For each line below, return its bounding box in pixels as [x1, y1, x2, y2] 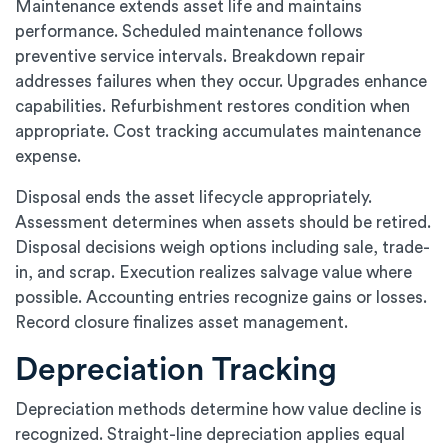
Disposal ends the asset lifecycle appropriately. [15, 189, 372, 207]
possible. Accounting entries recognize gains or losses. [15, 289, 427, 307]
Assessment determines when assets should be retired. [15, 214, 431, 232]
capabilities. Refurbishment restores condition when [15, 98, 410, 116]
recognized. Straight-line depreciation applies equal [15, 426, 405, 444]
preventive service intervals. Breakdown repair [15, 48, 365, 66]
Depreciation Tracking [15, 354, 337, 387]
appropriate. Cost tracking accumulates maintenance [15, 123, 421, 141]
